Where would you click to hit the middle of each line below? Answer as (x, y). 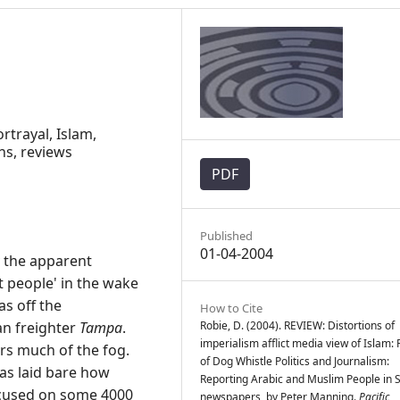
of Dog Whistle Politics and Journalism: (295, 361)
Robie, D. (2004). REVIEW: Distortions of (297, 325)
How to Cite (231, 308)
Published (226, 236)
